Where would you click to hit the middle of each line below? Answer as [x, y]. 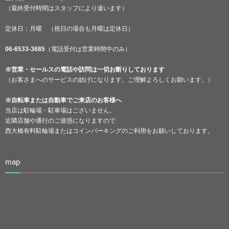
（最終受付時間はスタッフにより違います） [66, 8]
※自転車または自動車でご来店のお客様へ [63, 100]
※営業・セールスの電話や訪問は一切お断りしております [85, 69]
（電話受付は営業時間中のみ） [88, 49]
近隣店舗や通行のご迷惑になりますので [60, 120]
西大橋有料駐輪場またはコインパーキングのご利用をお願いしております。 [109, 131]
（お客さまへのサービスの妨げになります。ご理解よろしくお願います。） [109, 79]
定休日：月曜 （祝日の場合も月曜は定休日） [70, 28]
